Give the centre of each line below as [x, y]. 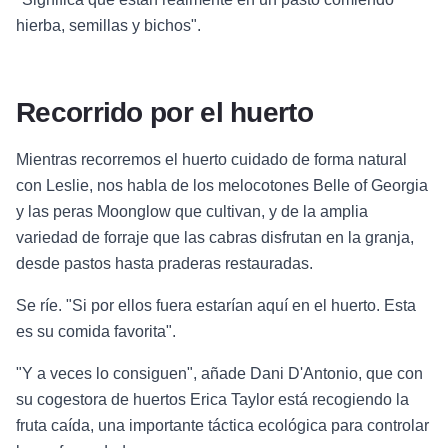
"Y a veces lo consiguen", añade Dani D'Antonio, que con [219, 373]
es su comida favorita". [96, 331]
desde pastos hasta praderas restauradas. [164, 263]
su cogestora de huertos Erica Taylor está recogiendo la [212, 399]
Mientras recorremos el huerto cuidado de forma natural [211, 159]
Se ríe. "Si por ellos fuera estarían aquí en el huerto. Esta [216, 305]
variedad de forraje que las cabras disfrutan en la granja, [215, 237]
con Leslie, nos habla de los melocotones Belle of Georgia [222, 185]
